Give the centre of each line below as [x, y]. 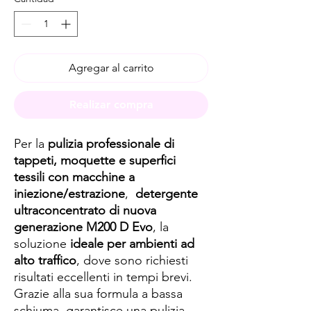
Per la [31, 144]
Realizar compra [111, 104]
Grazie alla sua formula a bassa [98, 294]
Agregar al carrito [111, 68]
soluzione [42, 244]
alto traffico [45, 260]
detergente [167, 194]
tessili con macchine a [74, 177]
